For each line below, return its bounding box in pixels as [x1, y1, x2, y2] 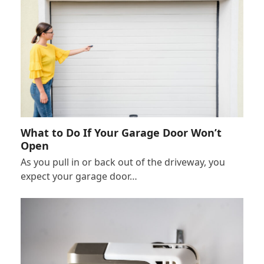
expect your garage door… [20, 169, 137, 183]
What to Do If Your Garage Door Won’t [20, 125, 222, 140]
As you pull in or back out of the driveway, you [20, 155, 225, 169]
